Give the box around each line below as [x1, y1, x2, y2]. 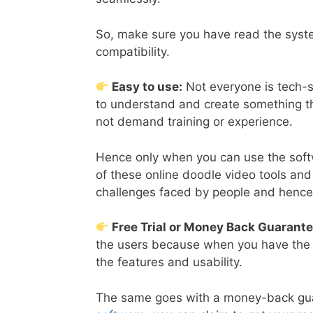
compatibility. [96, 44, 173, 59]
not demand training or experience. [96, 115, 296, 129]
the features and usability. [96, 255, 246, 270]
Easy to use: [109, 80, 183, 94]
